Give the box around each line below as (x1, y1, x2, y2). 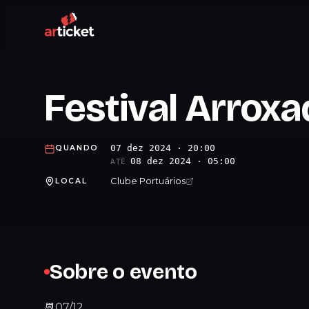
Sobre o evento (50, 259, 197, 284)
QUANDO (55, 143, 99, 152)
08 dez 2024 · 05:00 (130, 156, 235, 166)
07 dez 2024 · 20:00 (110, 143, 215, 153)
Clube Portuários (110, 175, 186, 186)
